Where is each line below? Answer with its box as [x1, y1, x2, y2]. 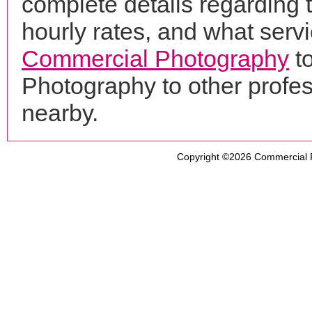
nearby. [22, 100, 98, 126]
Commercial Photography [22, 45, 289, 72]
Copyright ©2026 [176, 151, 254, 162]
